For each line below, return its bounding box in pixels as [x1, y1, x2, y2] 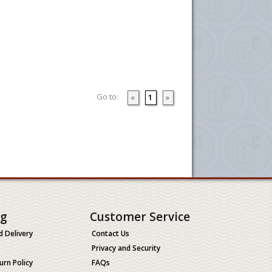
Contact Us [92, 228, 129, 239]
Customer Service [90, 209, 190, 225]
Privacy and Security [92, 243, 160, 253]
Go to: [97, 91, 118, 102]
